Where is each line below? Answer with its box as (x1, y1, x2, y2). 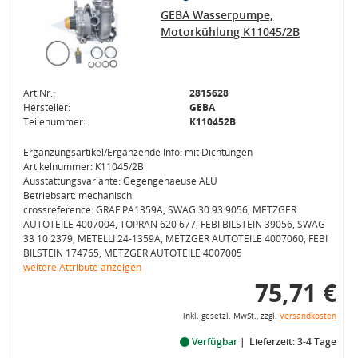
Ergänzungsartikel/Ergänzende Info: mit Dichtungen (22, 145, 253, 159)
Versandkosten (279, 311, 336, 321)
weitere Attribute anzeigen (22, 261, 141, 274)
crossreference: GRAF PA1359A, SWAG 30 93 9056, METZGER (22, 203, 296, 217)
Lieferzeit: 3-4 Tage (249, 335, 336, 348)
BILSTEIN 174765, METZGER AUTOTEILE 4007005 (22, 246, 242, 260)
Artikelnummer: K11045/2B (22, 160, 144, 173)
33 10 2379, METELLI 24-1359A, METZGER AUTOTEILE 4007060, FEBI (22, 232, 328, 245)
